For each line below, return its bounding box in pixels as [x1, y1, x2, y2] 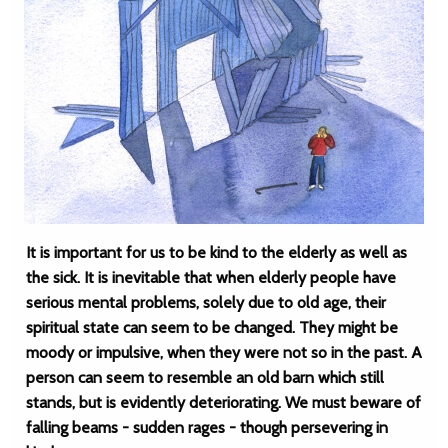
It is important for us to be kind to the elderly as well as [26, 243, 407, 262]
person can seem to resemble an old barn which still [26, 368, 384, 387]
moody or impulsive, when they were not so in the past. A [26, 343, 422, 362]
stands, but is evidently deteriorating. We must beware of [26, 393, 421, 412]
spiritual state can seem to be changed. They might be [26, 318, 398, 337]
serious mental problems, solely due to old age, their [26, 293, 386, 312]
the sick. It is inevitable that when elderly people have [26, 268, 396, 287]
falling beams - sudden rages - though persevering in [26, 418, 388, 437]
